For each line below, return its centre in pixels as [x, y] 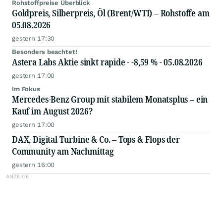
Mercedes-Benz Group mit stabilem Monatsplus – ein [110, 99]
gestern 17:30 [33, 39]
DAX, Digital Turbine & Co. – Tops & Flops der [96, 139]
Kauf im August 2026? [52, 111]
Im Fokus [26, 89]
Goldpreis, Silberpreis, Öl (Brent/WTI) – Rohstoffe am [111, 13]
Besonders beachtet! [45, 52]
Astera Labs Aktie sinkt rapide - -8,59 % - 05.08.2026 [107, 62]
